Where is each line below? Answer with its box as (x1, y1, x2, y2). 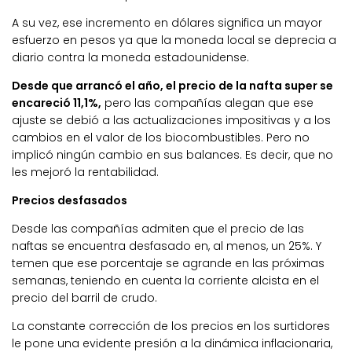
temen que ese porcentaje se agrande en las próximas (12, 255, 324, 272)
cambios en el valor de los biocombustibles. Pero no (12, 129, 310, 145)
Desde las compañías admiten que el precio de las (12, 221, 304, 237)
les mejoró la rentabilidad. (12, 163, 159, 180)
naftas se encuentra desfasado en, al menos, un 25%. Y (12, 238, 321, 255)
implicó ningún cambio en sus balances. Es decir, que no (12, 146, 333, 163)
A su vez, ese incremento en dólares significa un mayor (12, 14, 322, 31)
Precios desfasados (12, 192, 127, 208)
